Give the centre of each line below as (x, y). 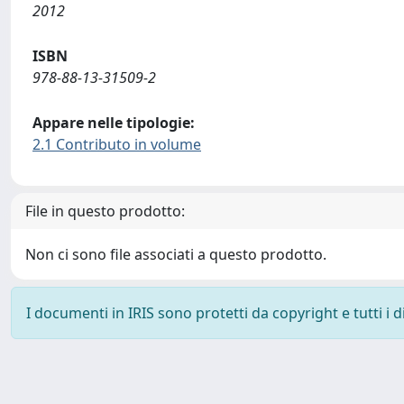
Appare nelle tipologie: (114, 123)
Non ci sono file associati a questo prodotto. (176, 254)
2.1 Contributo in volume (117, 144)
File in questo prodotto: (105, 211)
